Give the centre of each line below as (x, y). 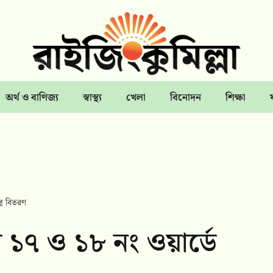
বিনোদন (185, 98)
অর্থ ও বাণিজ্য (32, 98)
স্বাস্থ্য (92, 98)
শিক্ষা (235, 98)
